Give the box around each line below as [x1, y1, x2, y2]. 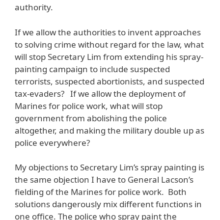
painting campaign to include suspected [15, 63, 170, 75]
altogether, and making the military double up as [15, 124, 204, 136]
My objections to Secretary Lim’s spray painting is [15, 162, 204, 173]
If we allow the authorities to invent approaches [15, 26, 201, 38]
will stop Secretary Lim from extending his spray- [15, 51, 203, 62]
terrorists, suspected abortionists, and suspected [15, 75, 204, 87]
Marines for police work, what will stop [15, 100, 163, 111]
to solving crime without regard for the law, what [15, 38, 204, 50]
